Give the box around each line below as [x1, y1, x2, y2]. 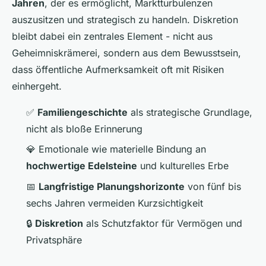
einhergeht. [12, 80, 62, 93]
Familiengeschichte [37, 106, 128, 119]
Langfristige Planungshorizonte [39, 180, 185, 192]
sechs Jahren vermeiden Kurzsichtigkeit [26, 197, 203, 209]
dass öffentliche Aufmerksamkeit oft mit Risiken [12, 64, 224, 76]
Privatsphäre [26, 234, 82, 246]
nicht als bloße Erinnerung [26, 123, 142, 135]
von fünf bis [185, 180, 241, 192]
